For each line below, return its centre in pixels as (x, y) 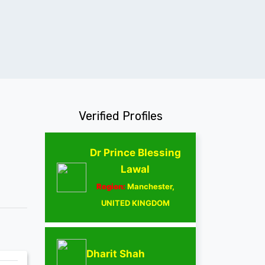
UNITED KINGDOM (135, 203)
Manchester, (150, 186)
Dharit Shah (116, 253)
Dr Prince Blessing (135, 152)
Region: (111, 186)
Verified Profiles (120, 116)
